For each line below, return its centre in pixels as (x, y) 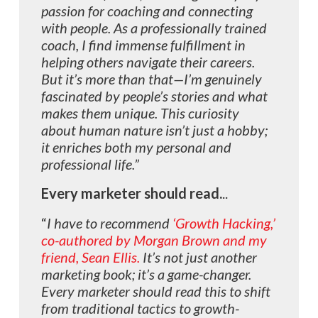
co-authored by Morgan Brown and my (154, 240)
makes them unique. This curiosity (141, 113)
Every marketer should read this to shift (156, 291)
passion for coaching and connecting (147, 10)
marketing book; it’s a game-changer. (147, 274)
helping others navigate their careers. (148, 61)
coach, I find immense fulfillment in (144, 44)
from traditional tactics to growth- (141, 308)
